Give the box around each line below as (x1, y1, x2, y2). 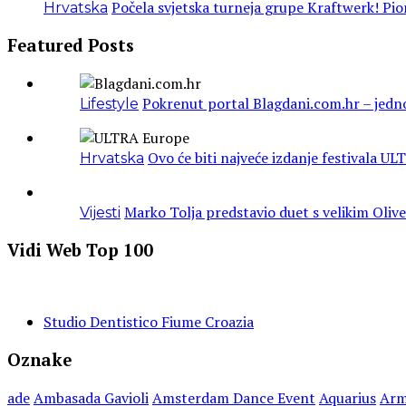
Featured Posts (7, 34, 134, 57)
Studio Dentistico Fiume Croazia (43, 312, 254, 333)
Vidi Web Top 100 (7, 238, 153, 261)
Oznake (7, 348, 72, 371)
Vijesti (80, 203, 121, 221)
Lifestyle (80, 94, 139, 112)
